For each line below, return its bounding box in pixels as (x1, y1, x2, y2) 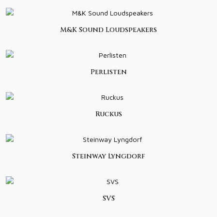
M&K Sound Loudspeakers (60, 25, 157, 34)
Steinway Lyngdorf (72, 151, 145, 161)
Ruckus (95, 109, 122, 119)
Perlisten (90, 67, 127, 77)
